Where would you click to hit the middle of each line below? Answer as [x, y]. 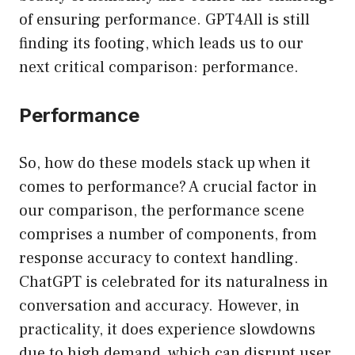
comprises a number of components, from [168, 235]
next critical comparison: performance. [159, 68]
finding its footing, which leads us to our [161, 44]
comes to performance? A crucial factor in [168, 187]
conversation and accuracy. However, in [159, 306]
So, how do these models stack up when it [165, 164]
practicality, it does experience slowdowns [167, 330]
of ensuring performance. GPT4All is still [164, 20]
